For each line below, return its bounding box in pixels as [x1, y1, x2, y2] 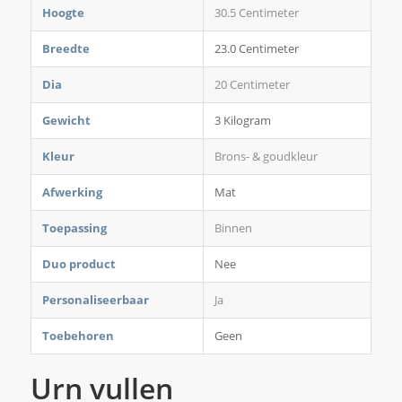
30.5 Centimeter [214, 4, 299, 22]
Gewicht [41, 112, 91, 129]
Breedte [41, 40, 90, 57]
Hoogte [41, 4, 84, 22]
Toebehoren [41, 328, 114, 345]
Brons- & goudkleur [214, 148, 318, 165]
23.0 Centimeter [214, 40, 299, 57]
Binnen [214, 220, 252, 237]
